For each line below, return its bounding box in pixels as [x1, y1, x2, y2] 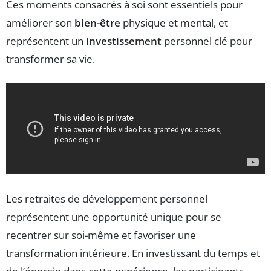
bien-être [74, 16, 120, 30]
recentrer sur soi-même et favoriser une [6, 227, 196, 242]
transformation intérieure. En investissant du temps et [6, 246, 260, 260]
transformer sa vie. [6, 52, 95, 67]
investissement [86, 34, 162, 48]
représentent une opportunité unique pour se [6, 209, 221, 224]
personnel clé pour [162, 34, 252, 48]
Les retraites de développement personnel [6, 191, 207, 206]
